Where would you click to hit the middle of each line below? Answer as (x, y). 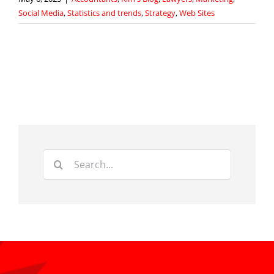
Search (58, 157)
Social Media (41, 13)
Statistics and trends (104, 13)
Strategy (160, 13)
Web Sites (197, 13)
